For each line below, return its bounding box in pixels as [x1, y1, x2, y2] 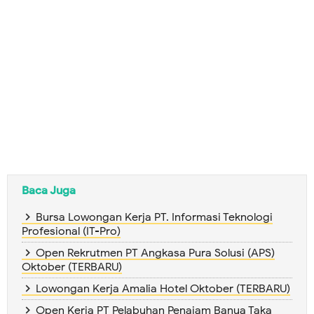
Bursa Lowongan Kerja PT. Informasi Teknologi [36, 210, 273, 224]
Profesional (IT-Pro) [22, 224, 121, 238]
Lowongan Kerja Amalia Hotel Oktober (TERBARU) [36, 281, 290, 296]
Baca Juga [22, 183, 76, 198]
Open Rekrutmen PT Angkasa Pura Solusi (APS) [36, 245, 275, 260]
